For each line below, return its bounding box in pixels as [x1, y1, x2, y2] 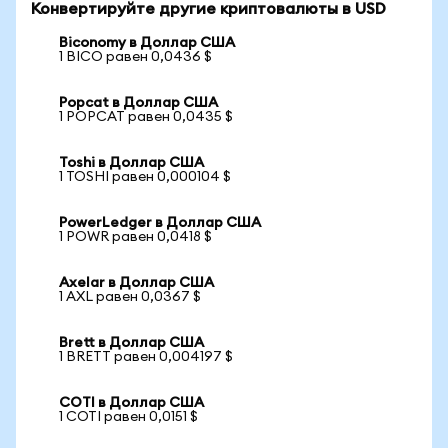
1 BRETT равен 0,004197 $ [59, 350, 233, 364]
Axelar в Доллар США [59, 276, 214, 290]
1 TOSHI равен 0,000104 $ [59, 170, 231, 184]
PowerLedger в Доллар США [59, 216, 261, 230]
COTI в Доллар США [59, 396, 204, 410]
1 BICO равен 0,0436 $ [59, 50, 212, 64]
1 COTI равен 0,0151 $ [59, 410, 198, 424]
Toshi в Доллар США [59, 156, 204, 170]
